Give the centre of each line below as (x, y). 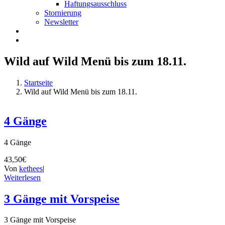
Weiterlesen (22, 177)
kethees (31, 168)
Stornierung (63, 13)
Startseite (38, 82)
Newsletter (61, 22)
